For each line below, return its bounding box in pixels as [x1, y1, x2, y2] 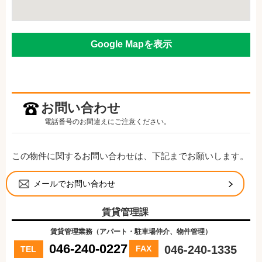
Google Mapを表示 [90, 39, 172, 49]
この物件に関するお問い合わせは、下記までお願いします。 [12, 150, 249, 161]
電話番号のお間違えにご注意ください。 [44, 117, 171, 126]
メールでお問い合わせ [33, 178, 115, 188]
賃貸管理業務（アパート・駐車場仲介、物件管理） [50, 227, 212, 236]
